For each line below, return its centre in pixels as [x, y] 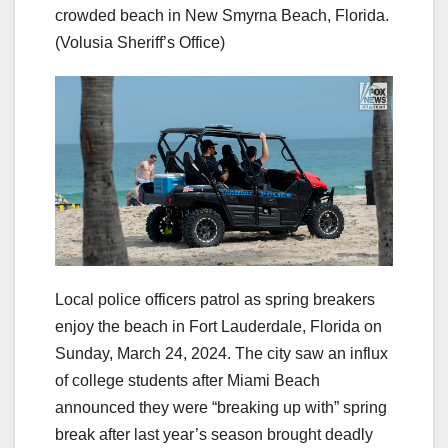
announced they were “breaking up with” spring [221, 408]
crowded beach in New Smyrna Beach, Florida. [224, 15]
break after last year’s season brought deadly [214, 435]
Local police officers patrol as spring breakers [215, 300]
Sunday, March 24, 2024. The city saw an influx [221, 354]
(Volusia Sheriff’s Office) [140, 42]
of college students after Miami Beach [187, 381]
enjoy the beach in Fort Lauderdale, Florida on [218, 327]
